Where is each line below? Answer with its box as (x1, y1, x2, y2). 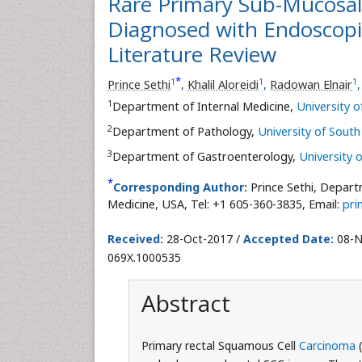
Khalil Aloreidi (187, 77, 259, 92)
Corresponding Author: (113, 179, 247, 195)
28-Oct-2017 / (163, 231, 243, 246)
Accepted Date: (243, 231, 334, 246)
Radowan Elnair (270, 77, 352, 92)
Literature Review (107, 40, 276, 69)
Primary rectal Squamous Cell (141, 338, 299, 353)
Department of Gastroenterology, (112, 149, 299, 164)
